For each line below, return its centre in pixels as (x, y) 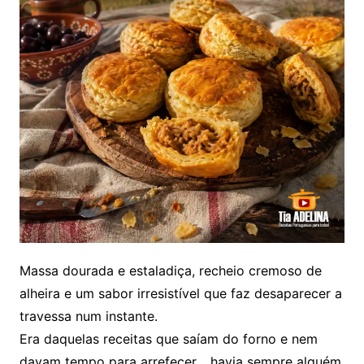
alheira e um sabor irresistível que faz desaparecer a (180, 293)
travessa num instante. (88, 316)
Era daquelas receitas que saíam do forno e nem (168, 339)
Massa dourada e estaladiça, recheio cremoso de (170, 271)
